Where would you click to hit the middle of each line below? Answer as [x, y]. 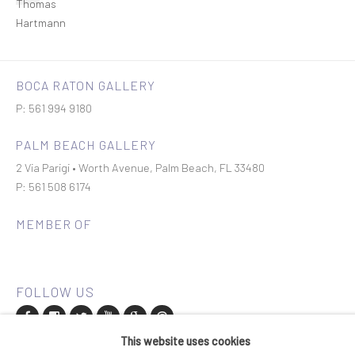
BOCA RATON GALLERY [86, 85]
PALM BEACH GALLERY [86, 145]
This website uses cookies [185, 341]
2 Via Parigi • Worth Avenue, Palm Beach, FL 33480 [140, 167]
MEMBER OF [53, 224]
